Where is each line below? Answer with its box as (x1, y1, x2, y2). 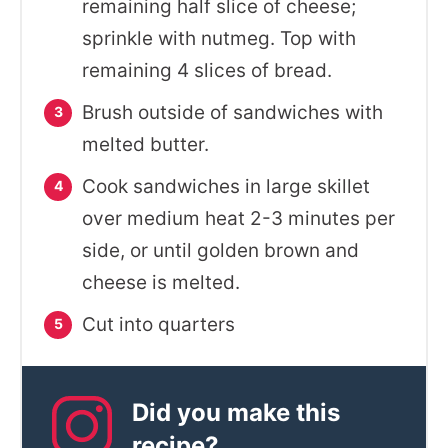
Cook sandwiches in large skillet (82, 175, 370, 198)
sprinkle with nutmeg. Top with (82, 27, 356, 50)
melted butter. (82, 133, 209, 156)
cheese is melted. (82, 271, 240, 294)
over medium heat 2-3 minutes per (82, 207, 395, 230)
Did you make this (132, 398, 340, 427)
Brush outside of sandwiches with (82, 101, 383, 124)
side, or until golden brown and (82, 239, 359, 262)
